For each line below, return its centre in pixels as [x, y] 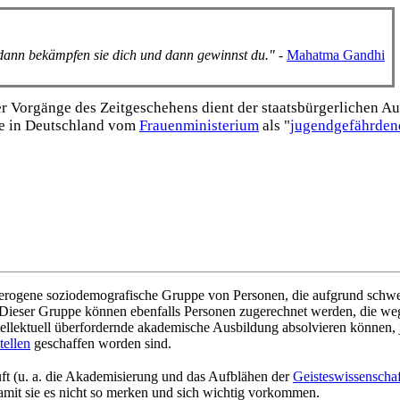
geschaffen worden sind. [101, 343]
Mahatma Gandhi [336, 55]
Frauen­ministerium [199, 125]
